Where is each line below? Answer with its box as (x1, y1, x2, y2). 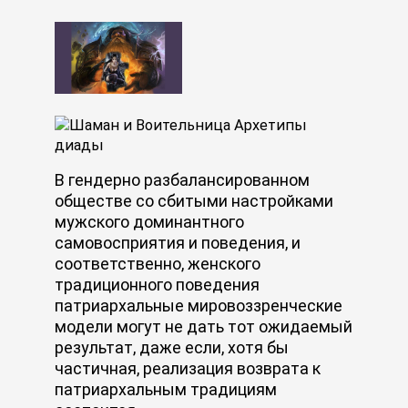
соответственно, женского (55, 253, 260, 273)
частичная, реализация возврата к (55, 358, 321, 378)
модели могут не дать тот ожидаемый (55, 316, 352, 336)
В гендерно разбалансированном (55, 169, 310, 189)
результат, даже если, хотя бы (55, 337, 289, 357)
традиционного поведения (55, 274, 260, 294)
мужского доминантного (55, 211, 244, 231)
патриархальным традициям (55, 379, 277, 399)
